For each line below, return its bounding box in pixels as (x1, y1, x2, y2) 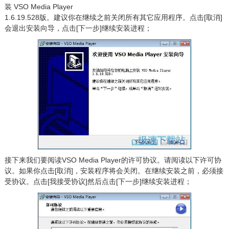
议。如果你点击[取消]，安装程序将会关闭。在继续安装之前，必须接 (4, 166, 223, 175)
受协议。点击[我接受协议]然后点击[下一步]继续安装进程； (4, 177, 192, 186)
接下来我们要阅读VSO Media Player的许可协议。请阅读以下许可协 (4, 155, 221, 164)
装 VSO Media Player (4, 3, 73, 11)
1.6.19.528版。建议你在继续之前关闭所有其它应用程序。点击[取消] (4, 13, 222, 21)
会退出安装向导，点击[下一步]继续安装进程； (4, 24, 152, 32)
